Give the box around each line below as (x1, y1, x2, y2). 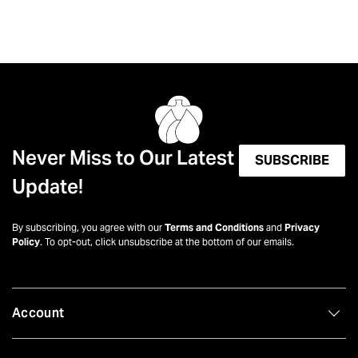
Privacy (284, 221, 320, 234)
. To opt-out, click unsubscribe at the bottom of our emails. (40, 236, 294, 249)
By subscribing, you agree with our (12, 221, 165, 234)
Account (12, 304, 65, 322)
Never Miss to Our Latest (12, 145, 234, 171)
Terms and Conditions (165, 221, 264, 234)
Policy (12, 236, 40, 249)
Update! (12, 174, 83, 200)
